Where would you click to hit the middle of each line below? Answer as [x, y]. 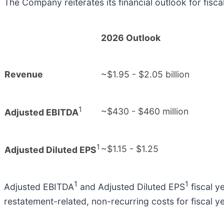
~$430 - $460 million [145, 111]
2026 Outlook [131, 38]
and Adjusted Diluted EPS [131, 187]
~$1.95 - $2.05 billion [145, 74]
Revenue [24, 74]
